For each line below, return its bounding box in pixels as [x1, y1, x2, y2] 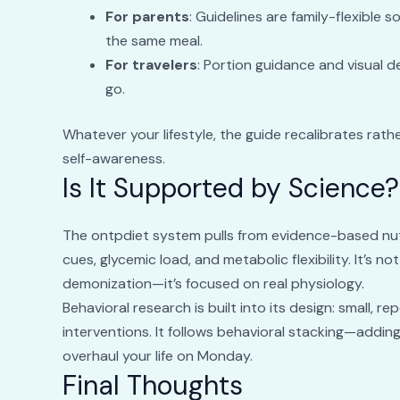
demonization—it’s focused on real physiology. [62, 274, 364, 294]
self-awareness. [62, 149, 165, 169]
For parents [104, 7, 189, 27]
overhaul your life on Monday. [62, 346, 253, 366]
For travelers [104, 55, 197, 75]
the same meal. [104, 31, 203, 51]
